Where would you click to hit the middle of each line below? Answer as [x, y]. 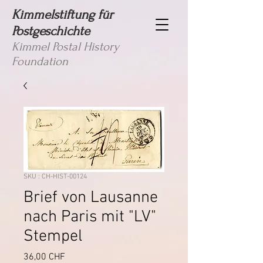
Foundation [40, 61]
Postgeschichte [51, 31]
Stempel [53, 237]
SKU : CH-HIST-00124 [55, 177]
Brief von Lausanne [91, 198]
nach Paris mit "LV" [90, 217]
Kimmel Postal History [65, 47]
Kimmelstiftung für [63, 15]
